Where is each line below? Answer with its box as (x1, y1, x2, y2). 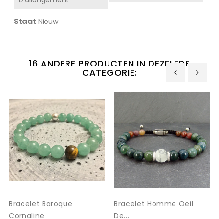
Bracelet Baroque (9, 198, 73, 209)
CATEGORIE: (82, 66, 137, 79)
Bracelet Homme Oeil (114, 198, 194, 209)
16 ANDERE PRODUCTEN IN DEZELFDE (29, 57, 190, 69)
